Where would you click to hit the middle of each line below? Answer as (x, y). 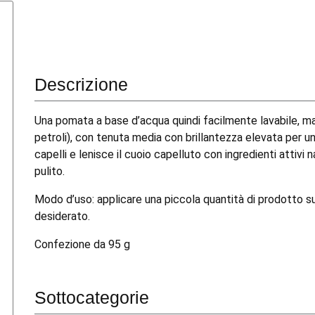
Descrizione (81, 84)
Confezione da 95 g (82, 244)
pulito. (50, 171)
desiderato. (62, 216)
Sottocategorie (92, 297)
